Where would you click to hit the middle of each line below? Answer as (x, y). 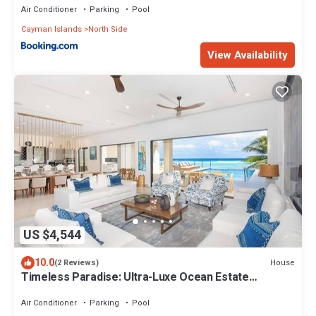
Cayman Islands (51, 29)
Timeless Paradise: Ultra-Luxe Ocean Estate (135, 278)
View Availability (248, 55)
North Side (108, 29)
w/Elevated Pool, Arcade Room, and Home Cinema (150, 290)
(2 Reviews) (77, 263)
